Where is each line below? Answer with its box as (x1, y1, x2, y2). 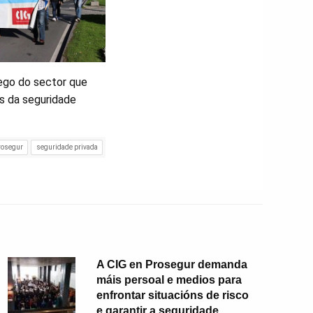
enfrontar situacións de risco (96, 289, 249, 301)
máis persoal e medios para (96, 273, 242, 286)
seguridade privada (36, 143, 98, 151)
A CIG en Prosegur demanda (96, 258, 247, 270)
